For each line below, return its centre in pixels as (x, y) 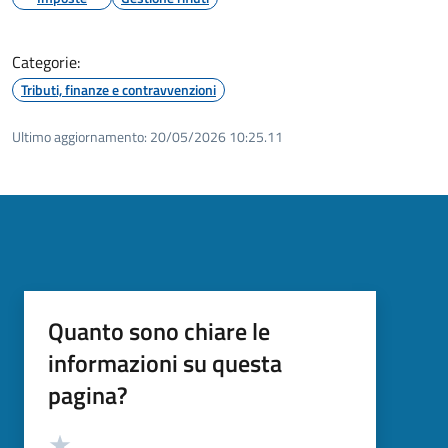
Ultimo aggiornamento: (79, 136)
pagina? (88, 394)
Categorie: (46, 61)
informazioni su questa (165, 362)
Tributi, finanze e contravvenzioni (118, 89)
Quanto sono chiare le (159, 330)
